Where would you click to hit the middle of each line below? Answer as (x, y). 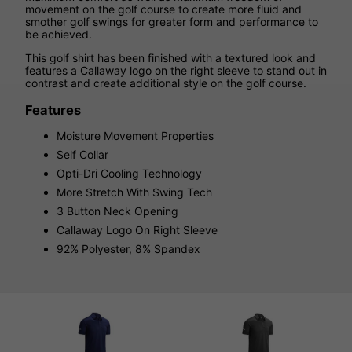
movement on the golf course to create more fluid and (163, 9)
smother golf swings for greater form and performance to (172, 22)
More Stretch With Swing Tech (134, 192)
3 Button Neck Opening (117, 211)
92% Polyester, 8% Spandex (128, 248)
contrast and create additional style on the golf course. (166, 83)
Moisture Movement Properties (135, 135)
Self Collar (82, 154)
